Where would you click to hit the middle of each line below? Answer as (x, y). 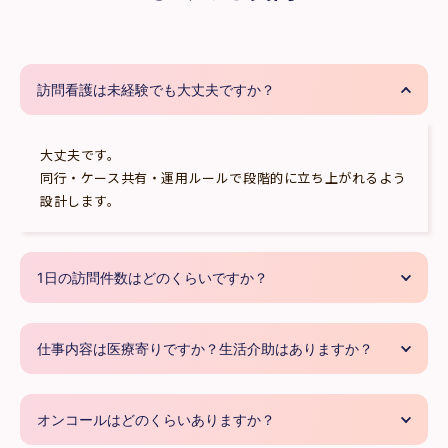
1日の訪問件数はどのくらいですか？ (152, 278)
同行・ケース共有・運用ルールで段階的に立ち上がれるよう (223, 178)
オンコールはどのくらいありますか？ (156, 420)
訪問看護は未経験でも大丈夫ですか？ (156, 90)
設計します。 (80, 201)
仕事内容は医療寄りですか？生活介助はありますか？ (205, 349)
